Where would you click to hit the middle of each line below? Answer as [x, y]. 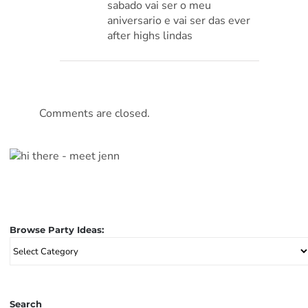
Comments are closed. [95, 114]
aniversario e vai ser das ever [179, 21]
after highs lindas [150, 36]
